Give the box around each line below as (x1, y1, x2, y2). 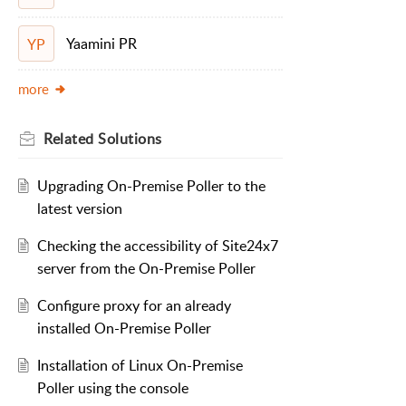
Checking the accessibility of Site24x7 (36, 236, 278, 256)
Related (43, 129, 98, 150)
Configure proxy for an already (36, 295, 231, 316)
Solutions (98, 129, 162, 150)
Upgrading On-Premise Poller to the (36, 176, 266, 197)
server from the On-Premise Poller (36, 258, 256, 279)
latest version (36, 198, 122, 219)
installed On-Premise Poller (36, 318, 211, 339)
